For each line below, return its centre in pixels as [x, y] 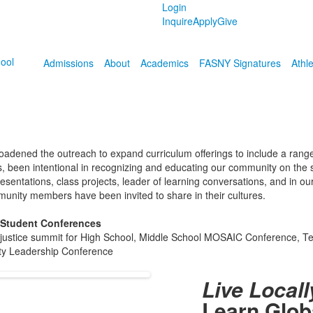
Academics [165, 63]
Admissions [69, 63]
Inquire [178, 21]
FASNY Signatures [240, 63]
